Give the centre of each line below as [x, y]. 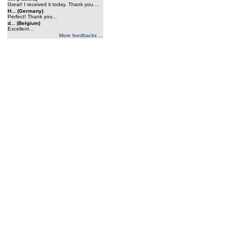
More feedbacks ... [81, 35]
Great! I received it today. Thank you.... [53, 4]
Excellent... [21, 29]
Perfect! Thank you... [32, 17]
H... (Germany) [25, 11]
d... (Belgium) [24, 23]
